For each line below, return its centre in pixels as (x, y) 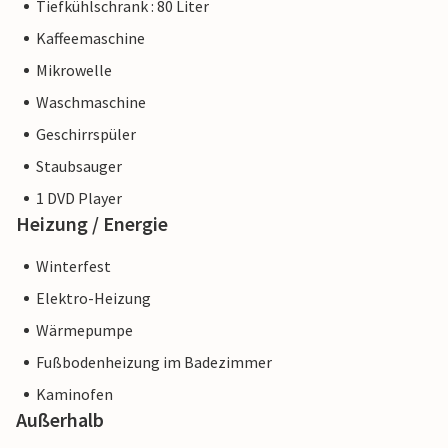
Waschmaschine (91, 102)
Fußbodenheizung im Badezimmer (154, 362)
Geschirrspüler (86, 134)
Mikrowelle (74, 70)
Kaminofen (74, 394)
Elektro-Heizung (93, 298)
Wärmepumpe (84, 330)
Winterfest (73, 266)
